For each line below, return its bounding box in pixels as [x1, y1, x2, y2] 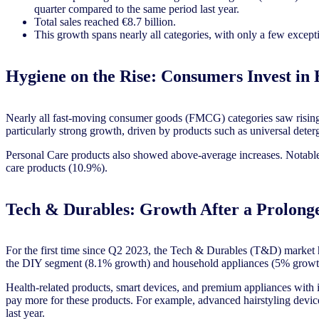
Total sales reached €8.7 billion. [34, 15, 179, 28]
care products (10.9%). [6, 161, 108, 174]
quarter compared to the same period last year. [34, 2, 242, 15]
